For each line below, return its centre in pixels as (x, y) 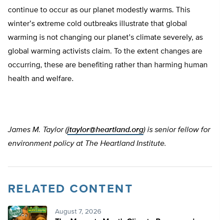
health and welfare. (41, 79)
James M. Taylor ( (38, 130)
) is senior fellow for (177, 130)
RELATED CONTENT (70, 189)
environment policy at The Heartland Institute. (89, 144)
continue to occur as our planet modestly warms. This (99, 11)
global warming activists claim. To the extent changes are (105, 52)
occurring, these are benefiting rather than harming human (108, 66)
